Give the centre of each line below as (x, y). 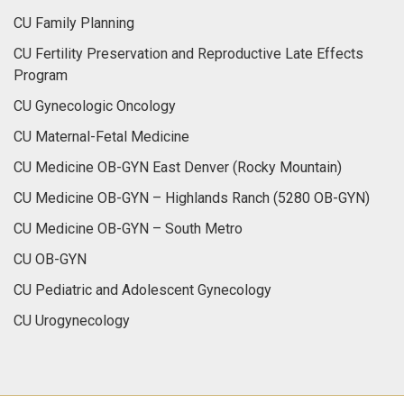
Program (41, 75)
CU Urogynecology (72, 321)
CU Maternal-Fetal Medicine (101, 137)
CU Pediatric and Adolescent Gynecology (142, 290)
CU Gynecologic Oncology (95, 106)
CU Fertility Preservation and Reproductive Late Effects (188, 54)
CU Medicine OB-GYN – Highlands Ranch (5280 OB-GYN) (192, 198)
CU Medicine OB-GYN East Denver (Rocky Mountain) (178, 167)
